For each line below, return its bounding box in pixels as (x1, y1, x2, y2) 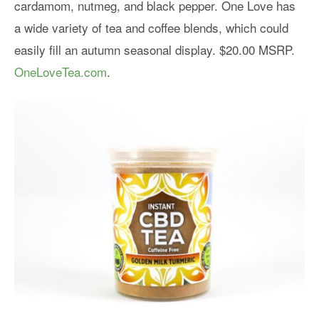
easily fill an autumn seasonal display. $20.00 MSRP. (14, 40, 295, 58)
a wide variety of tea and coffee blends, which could (14, 18, 288, 36)
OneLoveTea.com (14, 62, 107, 80)
